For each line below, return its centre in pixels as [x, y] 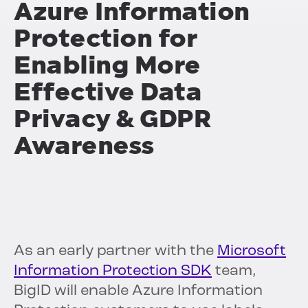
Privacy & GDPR [112, 119]
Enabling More [107, 65]
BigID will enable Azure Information [138, 291]
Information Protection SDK [113, 272]
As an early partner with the [115, 252]
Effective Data [108, 92]
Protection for [106, 38]
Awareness [84, 146]
